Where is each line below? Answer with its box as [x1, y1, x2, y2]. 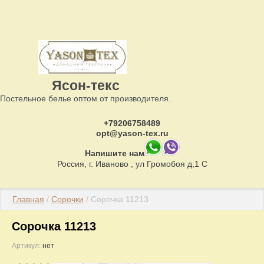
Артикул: [12, 242, 41, 250]
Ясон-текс [51, 78, 120, 93]
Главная [12, 194, 44, 204]
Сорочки [51, 194, 84, 204]
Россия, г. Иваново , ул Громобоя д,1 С [57, 159, 207, 169]
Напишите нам [84, 148, 144, 158]
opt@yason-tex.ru [95, 128, 169, 138]
